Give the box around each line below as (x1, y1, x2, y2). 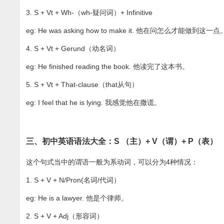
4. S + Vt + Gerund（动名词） (26, 44, 120, 53)
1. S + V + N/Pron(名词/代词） (26, 176, 121, 184)
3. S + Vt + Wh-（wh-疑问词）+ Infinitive (26, 8, 153, 17)
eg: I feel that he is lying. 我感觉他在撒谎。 (26, 98, 161, 107)
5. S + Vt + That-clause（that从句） (26, 80, 139, 89)
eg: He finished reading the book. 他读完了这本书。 (26, 62, 189, 71)
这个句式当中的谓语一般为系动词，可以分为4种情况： (26, 158, 198, 166)
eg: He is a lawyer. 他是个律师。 (26, 194, 128, 202)
